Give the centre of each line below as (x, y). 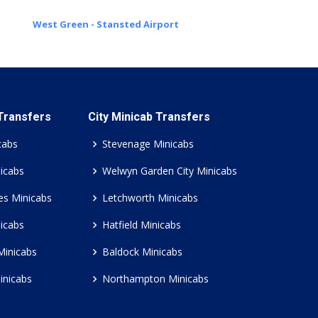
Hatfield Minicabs (142, 225)
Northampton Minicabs (155, 279)
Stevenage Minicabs (148, 144)
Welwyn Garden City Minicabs (170, 171)
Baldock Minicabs (142, 252)
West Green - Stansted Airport (105, 24)
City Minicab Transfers (149, 117)
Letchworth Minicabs (150, 198)
